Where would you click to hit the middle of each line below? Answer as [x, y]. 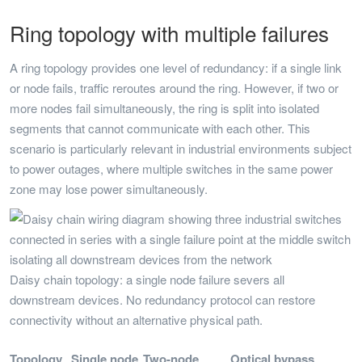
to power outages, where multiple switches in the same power [171, 168]
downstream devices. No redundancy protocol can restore [162, 299]
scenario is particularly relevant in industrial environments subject [181, 148]
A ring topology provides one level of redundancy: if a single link [176, 67]
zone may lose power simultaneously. [109, 189]
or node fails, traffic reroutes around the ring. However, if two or [174, 88]
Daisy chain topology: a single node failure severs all [147, 279]
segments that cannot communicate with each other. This [160, 128]
